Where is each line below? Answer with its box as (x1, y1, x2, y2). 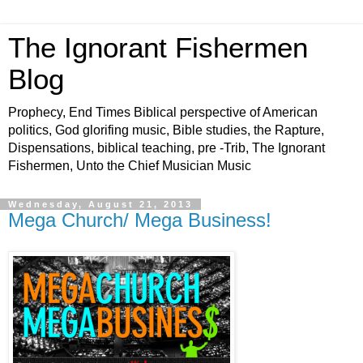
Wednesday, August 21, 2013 (8, 199, 193, 209)
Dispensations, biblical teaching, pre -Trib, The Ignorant (8, 141, 325, 155)
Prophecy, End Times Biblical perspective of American (8, 105, 318, 119)
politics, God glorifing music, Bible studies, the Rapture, (8, 123, 324, 137)
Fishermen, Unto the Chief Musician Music (8, 159, 251, 173)
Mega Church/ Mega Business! (8, 209, 271, 231)
